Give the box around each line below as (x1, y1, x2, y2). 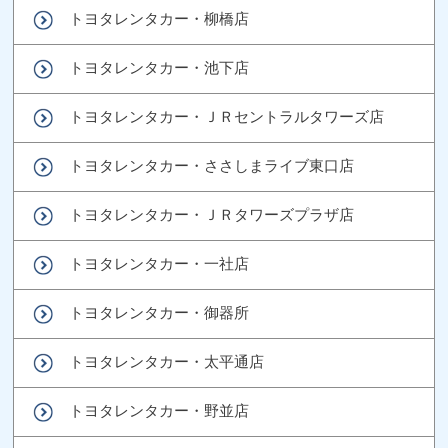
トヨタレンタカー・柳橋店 (69, 9, 250, 27)
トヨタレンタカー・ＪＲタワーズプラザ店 (69, 205, 355, 223)
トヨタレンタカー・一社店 (69, 254, 250, 272)
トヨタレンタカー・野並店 (69, 401, 250, 419)
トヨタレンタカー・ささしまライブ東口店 (69, 156, 355, 174)
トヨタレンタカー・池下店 (69, 58, 250, 76)
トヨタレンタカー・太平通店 (69, 352, 265, 370)
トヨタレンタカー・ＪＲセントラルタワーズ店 (69, 107, 385, 125)
